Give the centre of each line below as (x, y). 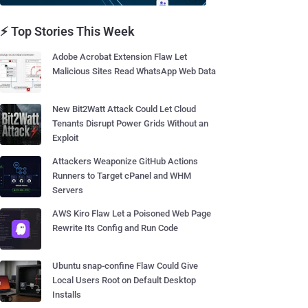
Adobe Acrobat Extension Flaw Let (120, 57)
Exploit (65, 138)
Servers (68, 190)
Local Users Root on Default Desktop (124, 280)
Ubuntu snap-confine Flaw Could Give (125, 266)
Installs (67, 295)
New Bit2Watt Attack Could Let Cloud (124, 109)
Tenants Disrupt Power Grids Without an (130, 123)
